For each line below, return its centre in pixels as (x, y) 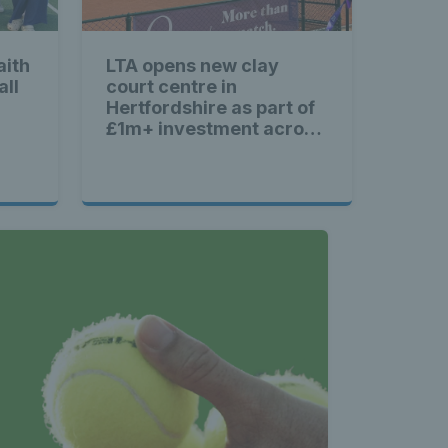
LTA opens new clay (192, 66)
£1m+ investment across (215, 129)
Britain (135, 150)
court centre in (171, 87)
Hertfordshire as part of (210, 108)
